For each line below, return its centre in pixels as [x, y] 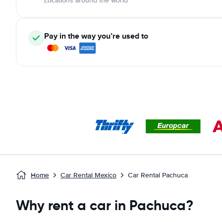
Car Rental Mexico [88, 175]
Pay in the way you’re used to [96, 36]
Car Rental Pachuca [158, 175]
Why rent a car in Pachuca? [105, 205]
